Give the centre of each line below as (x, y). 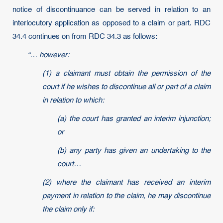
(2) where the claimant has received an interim (126, 182)
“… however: (48, 55)
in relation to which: (73, 100)
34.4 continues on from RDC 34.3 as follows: (85, 37)
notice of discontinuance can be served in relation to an (111, 10)
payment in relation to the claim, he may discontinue (126, 196)
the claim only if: (68, 209)
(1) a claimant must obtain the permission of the (126, 73)
